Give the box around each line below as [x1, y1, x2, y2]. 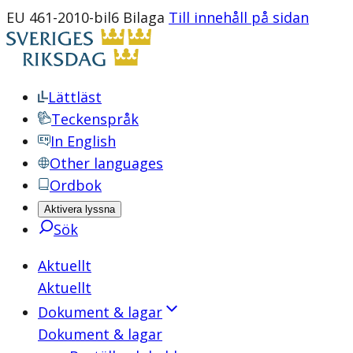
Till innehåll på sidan [169, 8, 309, 27]
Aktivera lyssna [44, 203, 115, 215]
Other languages [50, 154, 163, 173]
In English [50, 132, 116, 150]
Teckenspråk [51, 110, 139, 128]
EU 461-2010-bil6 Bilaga [6, 8, 169, 27]
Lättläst [48, 87, 102, 106]
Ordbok [50, 176, 102, 195]
